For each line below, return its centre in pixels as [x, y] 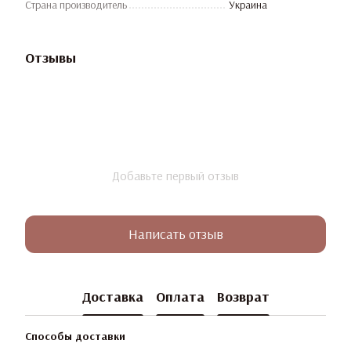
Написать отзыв [175, 234]
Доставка [112, 297]
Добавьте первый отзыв [175, 175]
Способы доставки [75, 336]
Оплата [180, 297]
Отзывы [51, 57]
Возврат [243, 297]
